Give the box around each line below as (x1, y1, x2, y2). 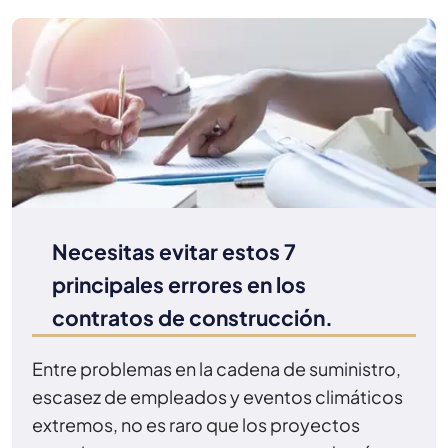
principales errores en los (52, 270, 306, 298)
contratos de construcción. (52, 303, 333, 331)
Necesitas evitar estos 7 (52, 237, 296, 265)
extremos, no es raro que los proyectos (32, 412, 360, 436)
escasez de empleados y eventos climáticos (32, 384, 403, 408)
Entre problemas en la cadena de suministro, (32, 356, 401, 380)
